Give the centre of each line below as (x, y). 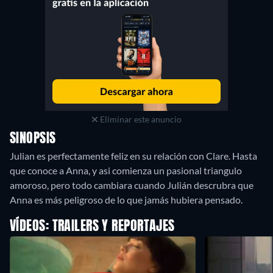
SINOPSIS (33, 139)
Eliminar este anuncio (140, 119)
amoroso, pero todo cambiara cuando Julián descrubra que (132, 185)
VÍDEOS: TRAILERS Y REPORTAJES (92, 227)
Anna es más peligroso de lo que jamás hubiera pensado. (126, 200)
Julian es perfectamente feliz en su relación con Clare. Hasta (133, 156)
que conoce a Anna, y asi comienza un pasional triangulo (126, 171)
